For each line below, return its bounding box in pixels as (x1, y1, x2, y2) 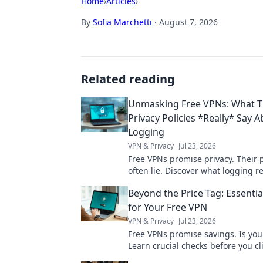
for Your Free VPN (128, 201, 207, 214)
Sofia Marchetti (93, 16, 152, 28)
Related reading (81, 71, 175, 87)
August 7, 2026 (159, 16, 218, 28)
